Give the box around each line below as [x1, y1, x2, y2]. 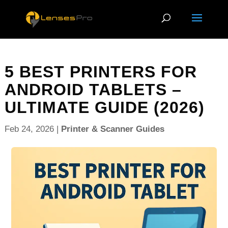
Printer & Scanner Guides [61, 124, 164, 134]
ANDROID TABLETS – [4, 80, 182, 99]
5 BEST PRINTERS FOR [4, 63, 197, 81]
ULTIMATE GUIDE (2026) [4, 98, 205, 117]
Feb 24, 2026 [4, 124, 54, 134]
